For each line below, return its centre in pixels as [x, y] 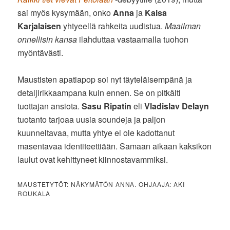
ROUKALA [34, 193]
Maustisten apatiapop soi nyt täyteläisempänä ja [105, 79]
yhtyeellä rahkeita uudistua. [113, 26]
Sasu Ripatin [107, 106]
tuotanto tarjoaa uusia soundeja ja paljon [92, 119]
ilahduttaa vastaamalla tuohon [133, 39]
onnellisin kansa [47, 39]
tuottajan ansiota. [50, 106]
